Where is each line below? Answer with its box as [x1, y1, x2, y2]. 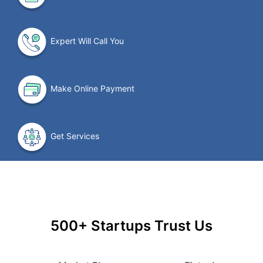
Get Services [50, 131, 100, 141]
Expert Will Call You [50, 36, 124, 46]
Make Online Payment [50, 83, 135, 94]
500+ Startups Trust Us [50, 217, 213, 235]
